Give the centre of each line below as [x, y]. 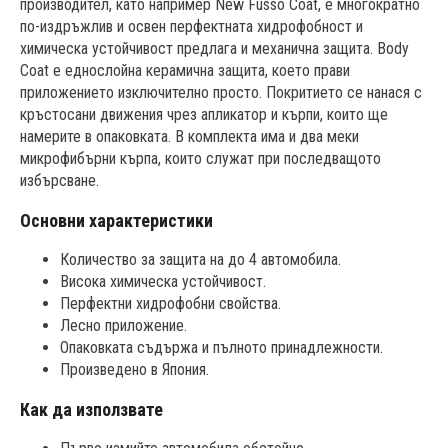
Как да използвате [91, 410]
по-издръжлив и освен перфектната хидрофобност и [191, 27]
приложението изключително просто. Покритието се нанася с [221, 93]
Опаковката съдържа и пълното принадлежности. [221, 348]
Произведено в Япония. [134, 370]
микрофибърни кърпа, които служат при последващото [200, 159]
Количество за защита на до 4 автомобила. [200, 260]
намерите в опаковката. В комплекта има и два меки [189, 137]
